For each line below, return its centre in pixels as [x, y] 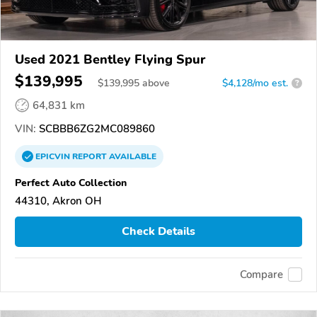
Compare [261, 275]
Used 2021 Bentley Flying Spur [110, 59]
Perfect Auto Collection [71, 182]
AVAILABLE [132, 156]
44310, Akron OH [58, 201]
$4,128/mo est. [255, 83]
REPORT [90, 156]
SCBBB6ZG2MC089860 [96, 128]
